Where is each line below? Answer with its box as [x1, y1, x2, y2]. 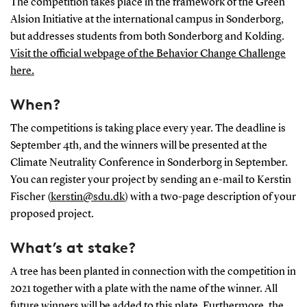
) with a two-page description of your [124, 191, 296, 203]
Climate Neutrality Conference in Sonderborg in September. [10, 157, 288, 169]
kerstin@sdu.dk [50, 191, 125, 203]
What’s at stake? [10, 238, 136, 256]
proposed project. [10, 208, 96, 220]
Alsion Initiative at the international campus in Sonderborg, [10, 14, 284, 25]
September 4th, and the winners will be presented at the [10, 140, 267, 151]
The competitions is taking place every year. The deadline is [10, 123, 286, 134]
